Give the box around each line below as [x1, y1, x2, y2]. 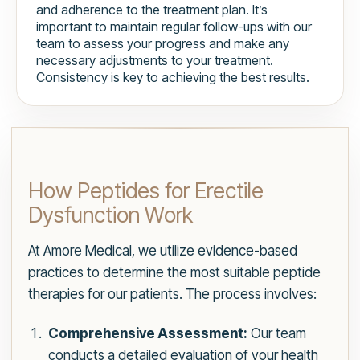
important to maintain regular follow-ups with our [36, 18, 312, 35]
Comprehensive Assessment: [47, 325, 247, 342]
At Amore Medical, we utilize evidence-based [28, 243, 297, 260]
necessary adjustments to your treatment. [36, 52, 273, 69]
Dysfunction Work [28, 202, 193, 229]
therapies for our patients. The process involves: [28, 286, 317, 303]
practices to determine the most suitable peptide [28, 264, 321, 281]
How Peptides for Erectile [28, 178, 264, 205]
